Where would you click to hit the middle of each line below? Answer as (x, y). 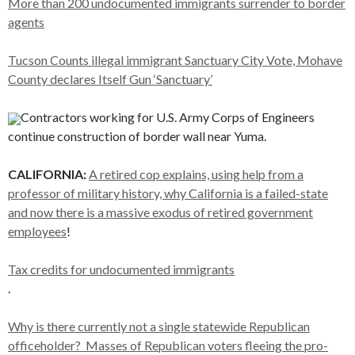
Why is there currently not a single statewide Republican (159, 326)
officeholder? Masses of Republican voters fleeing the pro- (168, 345)
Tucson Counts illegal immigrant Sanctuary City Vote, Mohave (175, 60)
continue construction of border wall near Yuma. (137, 136)
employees (37, 231)
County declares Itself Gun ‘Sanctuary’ (110, 79)
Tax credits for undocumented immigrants (121, 269)
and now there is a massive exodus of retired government (160, 212)
